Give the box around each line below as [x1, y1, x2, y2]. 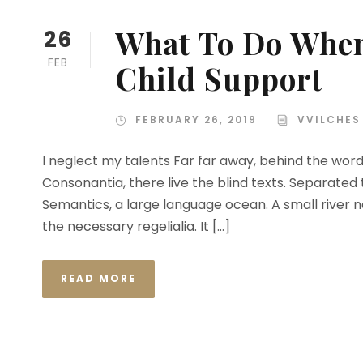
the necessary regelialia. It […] [42, 217, 230, 237]
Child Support [115, 58, 322, 99]
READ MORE [61, 271, 136, 286]
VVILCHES [297, 113, 361, 127]
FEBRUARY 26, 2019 [135, 113, 257, 127]
